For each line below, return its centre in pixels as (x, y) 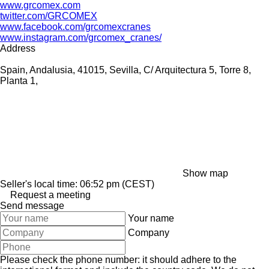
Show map (205, 173)
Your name (151, 218)
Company (149, 232)
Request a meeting (50, 195)
